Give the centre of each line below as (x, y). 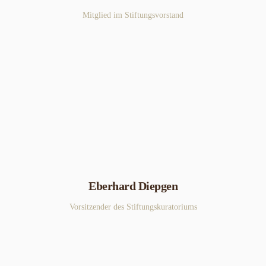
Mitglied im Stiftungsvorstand (133, 15)
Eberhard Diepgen (133, 186)
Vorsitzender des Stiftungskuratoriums (133, 207)
